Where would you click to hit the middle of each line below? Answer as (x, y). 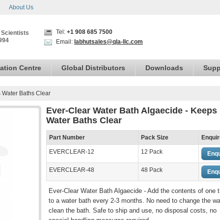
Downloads (164, 68)
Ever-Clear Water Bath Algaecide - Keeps (132, 110)
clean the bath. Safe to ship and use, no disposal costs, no (133, 210)
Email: (64, 42)
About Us (21, 7)
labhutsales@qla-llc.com (109, 42)
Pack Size (155, 137)
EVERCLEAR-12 (72, 152)
